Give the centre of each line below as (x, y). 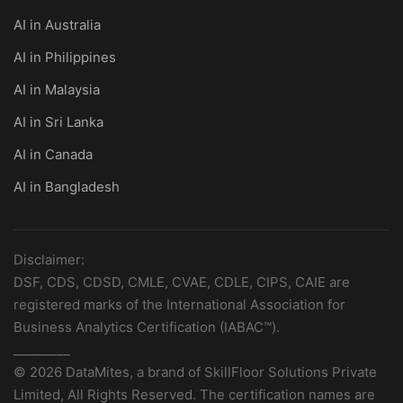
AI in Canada (53, 154)
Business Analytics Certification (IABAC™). (147, 327)
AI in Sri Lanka (58, 122)
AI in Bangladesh (67, 187)
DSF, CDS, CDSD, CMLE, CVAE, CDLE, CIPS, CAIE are (182, 282)
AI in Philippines (65, 57)
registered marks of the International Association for (179, 304)
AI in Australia (57, 25)
